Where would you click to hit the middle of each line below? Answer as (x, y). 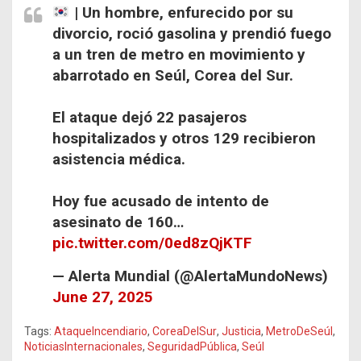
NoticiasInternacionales (83, 347)
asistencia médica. (119, 160)
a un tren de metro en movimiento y (179, 55)
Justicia (241, 332)
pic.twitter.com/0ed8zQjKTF (152, 243)
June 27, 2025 (103, 297)
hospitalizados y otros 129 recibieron (184, 139)
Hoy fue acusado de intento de (161, 201)
